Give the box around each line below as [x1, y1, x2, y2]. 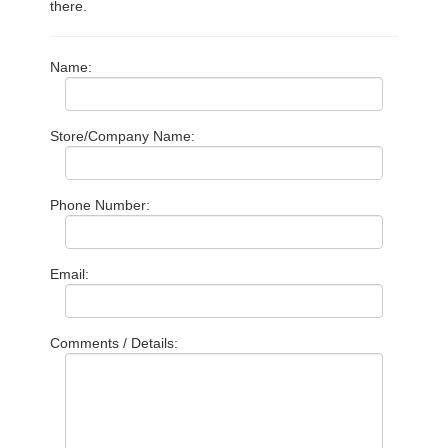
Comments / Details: [50, 334, 178, 351]
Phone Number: [50, 196, 150, 213]
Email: [50, 265, 89, 282]
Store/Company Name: [50, 127, 195, 144]
